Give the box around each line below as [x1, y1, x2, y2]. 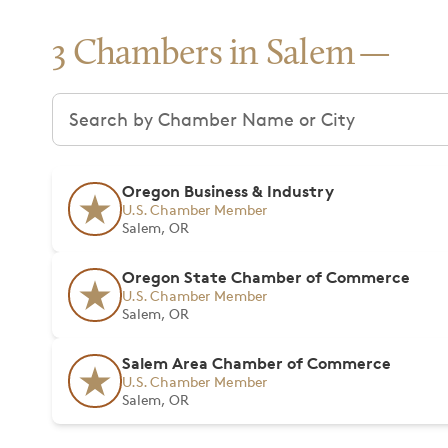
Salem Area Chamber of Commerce [122, 353, 391, 373]
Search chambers [51, 94, 200, 116]
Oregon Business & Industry [122, 181, 334, 201]
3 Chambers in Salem [52, 37, 355, 73]
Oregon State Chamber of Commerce [122, 267, 410, 287]
